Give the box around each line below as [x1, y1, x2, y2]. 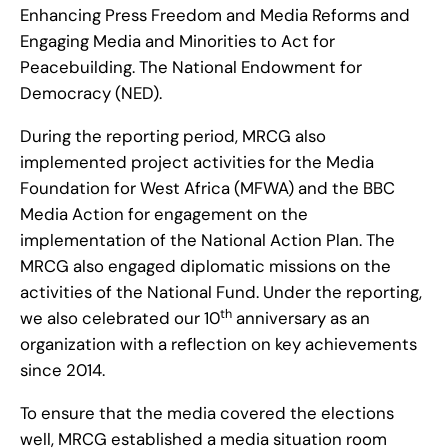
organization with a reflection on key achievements [20, 333, 417, 356]
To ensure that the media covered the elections [20, 401, 394, 424]
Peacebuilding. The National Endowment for [20, 56, 362, 79]
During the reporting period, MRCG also [20, 125, 326, 148]
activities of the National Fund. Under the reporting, [20, 281, 422, 304]
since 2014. [20, 359, 105, 382]
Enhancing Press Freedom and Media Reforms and [20, 4, 410, 27]
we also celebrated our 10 [20, 307, 220, 330]
